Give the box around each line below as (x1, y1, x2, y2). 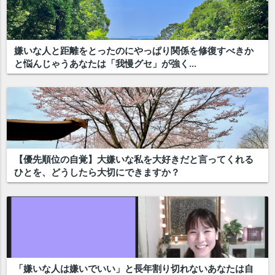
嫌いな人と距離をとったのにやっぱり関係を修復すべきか (14, 44, 254, 56)
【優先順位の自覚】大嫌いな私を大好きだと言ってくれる (14, 153, 254, 166)
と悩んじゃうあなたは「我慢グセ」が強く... (14, 57, 197, 69)
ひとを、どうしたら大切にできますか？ (14, 166, 180, 179)
